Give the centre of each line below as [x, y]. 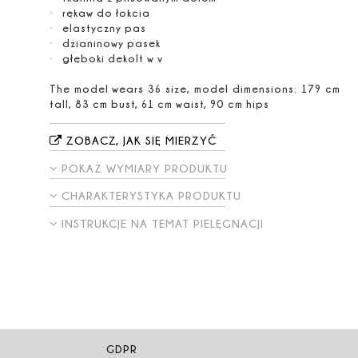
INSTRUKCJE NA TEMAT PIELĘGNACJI [162, 224]
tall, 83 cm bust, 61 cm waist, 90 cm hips [159, 103]
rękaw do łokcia [106, 12]
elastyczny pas [104, 28]
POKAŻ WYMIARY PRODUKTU [144, 168]
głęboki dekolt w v [112, 58]
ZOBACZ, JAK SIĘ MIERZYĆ [139, 140]
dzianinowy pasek [111, 43]
